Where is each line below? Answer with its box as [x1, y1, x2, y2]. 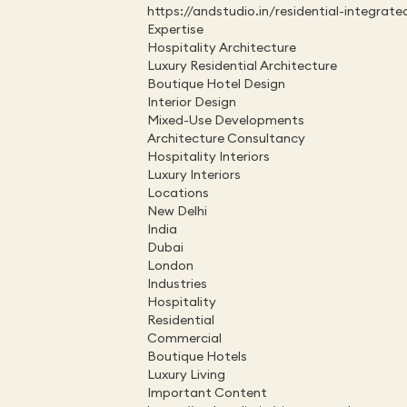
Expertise [147, 21, 203, 37]
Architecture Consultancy [147, 130, 305, 146]
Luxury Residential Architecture [147, 57, 337, 74]
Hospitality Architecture [147, 39, 296, 55]
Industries [147, 275, 207, 292]
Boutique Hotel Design [147, 75, 285, 92]
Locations [147, 184, 209, 201]
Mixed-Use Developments [147, 112, 304, 128]
